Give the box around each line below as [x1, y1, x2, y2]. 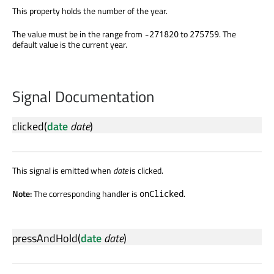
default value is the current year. [12, 37, 127, 51]
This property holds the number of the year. [12, 4, 168, 17]
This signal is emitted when [12, 163, 113, 177]
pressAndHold [12, 229, 78, 246]
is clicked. [128, 163, 163, 177]
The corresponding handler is [34, 187, 139, 200]
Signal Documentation [12, 84, 154, 108]
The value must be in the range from [12, 27, 144, 40]
